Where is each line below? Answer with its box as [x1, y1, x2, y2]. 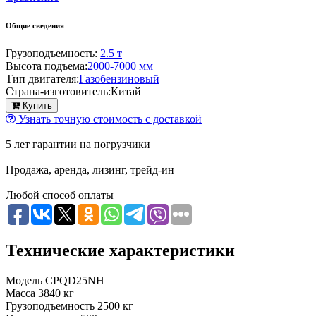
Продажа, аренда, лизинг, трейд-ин [6, 164, 174, 176]
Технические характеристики [6, 241, 235, 260]
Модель [6, 274, 42, 286]
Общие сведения [6, 21, 64, 30]
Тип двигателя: [6, 73, 79, 85]
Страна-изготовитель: [6, 85, 111, 98]
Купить [23, 100, 52, 111]
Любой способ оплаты [6, 189, 114, 202]
